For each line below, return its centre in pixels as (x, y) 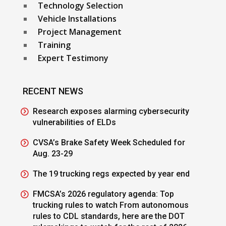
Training (54, 45)
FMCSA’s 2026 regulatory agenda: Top (103, 194)
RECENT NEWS (53, 91)
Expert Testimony (73, 58)
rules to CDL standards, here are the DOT (108, 216)
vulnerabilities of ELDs (74, 122)
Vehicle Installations (77, 18)
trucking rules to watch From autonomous (110, 205)
